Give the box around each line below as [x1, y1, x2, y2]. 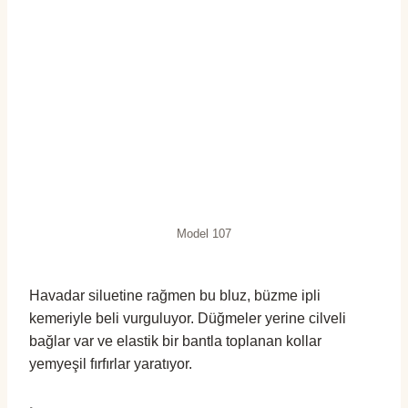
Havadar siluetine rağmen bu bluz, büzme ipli [29, 287, 321, 303]
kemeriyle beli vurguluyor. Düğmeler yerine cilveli [29, 310, 346, 326]
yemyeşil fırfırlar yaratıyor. [29, 355, 192, 372]
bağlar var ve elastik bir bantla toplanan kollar [29, 332, 321, 349]
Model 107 [177, 227, 231, 240]
